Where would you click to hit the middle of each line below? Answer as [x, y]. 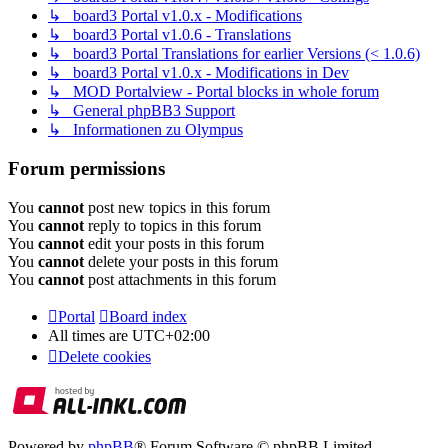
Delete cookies [104, 356]
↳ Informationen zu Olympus [145, 130]
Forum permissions [86, 169]
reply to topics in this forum [172, 225]
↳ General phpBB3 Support [141, 111]
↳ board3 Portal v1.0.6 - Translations [169, 35]
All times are [90, 335]
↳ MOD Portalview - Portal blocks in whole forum [213, 92]
